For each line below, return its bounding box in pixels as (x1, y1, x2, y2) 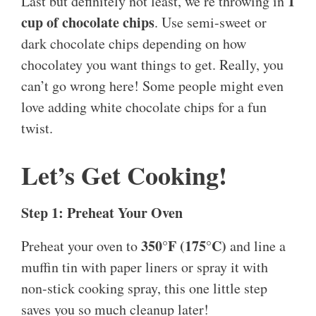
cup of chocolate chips (21, 12, 154, 33)
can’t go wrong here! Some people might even (21, 76, 284, 96)
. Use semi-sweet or (154, 13, 267, 32)
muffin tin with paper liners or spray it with (21, 257, 268, 277)
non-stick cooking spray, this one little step (21, 279, 267, 298)
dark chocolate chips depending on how (21, 34, 246, 54)
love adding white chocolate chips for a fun (21, 97, 267, 117)
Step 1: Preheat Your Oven (21, 202, 183, 224)
